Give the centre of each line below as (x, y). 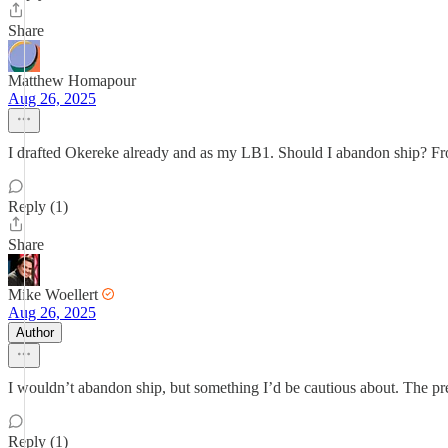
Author (35, 332)
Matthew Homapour (72, 80)
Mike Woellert (53, 294)
